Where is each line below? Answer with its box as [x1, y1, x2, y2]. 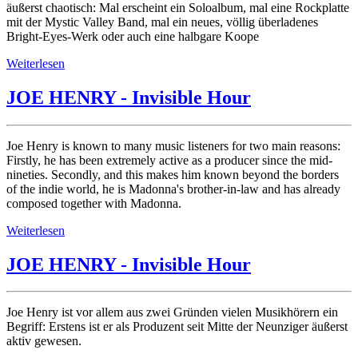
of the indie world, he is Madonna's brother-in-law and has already [6, 181, 340, 196]
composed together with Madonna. [6, 196, 181, 210]
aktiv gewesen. [6, 334, 82, 348]
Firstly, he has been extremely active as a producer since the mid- [6, 153, 332, 167]
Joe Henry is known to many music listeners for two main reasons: [6, 138, 340, 153]
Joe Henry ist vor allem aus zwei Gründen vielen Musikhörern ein [6, 305, 338, 320]
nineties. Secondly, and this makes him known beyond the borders [6, 167, 339, 181]
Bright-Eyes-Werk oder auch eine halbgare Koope [6, 29, 259, 43]
